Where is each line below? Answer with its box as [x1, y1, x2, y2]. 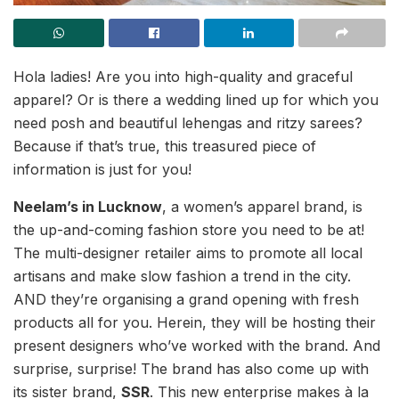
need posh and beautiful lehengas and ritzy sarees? [13, 113, 362, 132]
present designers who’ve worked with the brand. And [13, 336, 380, 354]
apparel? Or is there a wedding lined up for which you [13, 90, 379, 109]
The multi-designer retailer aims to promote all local [13, 243, 362, 262]
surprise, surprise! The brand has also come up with [13, 359, 369, 378]
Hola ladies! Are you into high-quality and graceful [13, 67, 353, 85]
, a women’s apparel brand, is [162, 197, 362, 216]
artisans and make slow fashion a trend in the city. [13, 266, 351, 285]
